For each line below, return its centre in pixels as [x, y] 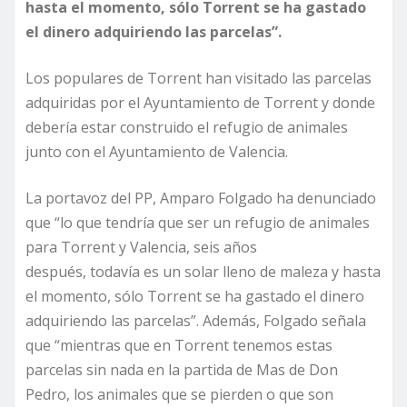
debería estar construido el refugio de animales [187, 128]
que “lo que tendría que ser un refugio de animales [198, 223]
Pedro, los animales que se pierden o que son [179, 395]
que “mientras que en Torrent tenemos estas [179, 346]
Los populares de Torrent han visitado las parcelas [199, 79]
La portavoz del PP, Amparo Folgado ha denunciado [201, 199]
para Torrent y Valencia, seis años [141, 248]
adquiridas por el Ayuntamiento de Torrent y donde [200, 103]
